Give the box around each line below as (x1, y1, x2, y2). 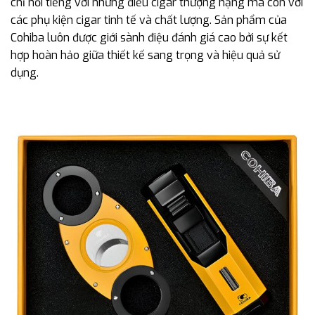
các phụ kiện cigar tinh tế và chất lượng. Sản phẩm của (11, 13, 287, 28)
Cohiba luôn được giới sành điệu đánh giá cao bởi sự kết (11, 30, 288, 46)
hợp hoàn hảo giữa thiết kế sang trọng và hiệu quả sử (11, 48, 280, 63)
